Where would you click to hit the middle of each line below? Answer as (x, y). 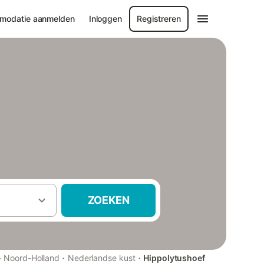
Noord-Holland (32, 258)
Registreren (159, 19)
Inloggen (105, 19)
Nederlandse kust (101, 258)
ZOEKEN (108, 200)
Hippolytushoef (174, 258)
